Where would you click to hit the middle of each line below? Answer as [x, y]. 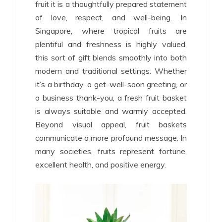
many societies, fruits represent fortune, [111, 151]
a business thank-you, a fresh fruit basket [111, 97]
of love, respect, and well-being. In [111, 17]
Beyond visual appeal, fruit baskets [111, 124]
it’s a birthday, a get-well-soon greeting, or [111, 84]
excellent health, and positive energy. [101, 164]
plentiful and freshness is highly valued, [111, 44]
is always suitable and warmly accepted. [111, 111]
